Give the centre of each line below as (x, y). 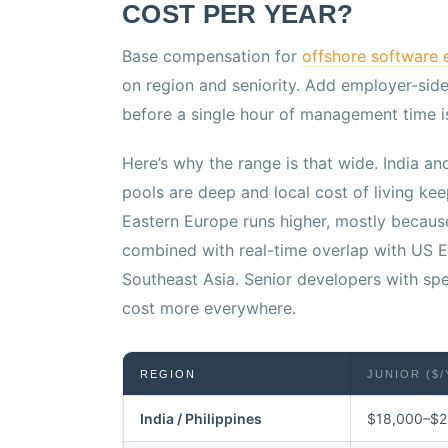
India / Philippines (201, 419)
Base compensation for (212, 56)
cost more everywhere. (209, 308)
